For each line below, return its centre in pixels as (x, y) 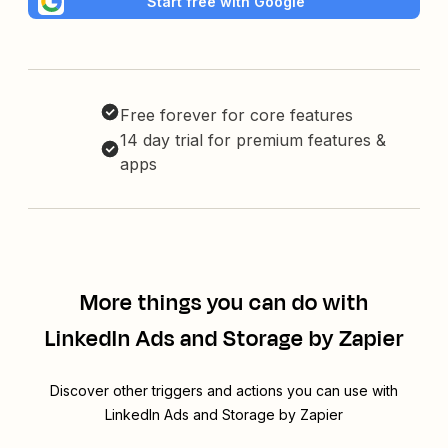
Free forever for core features (236, 115)
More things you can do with (224, 303)
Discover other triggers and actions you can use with (224, 391)
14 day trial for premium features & (253, 140)
